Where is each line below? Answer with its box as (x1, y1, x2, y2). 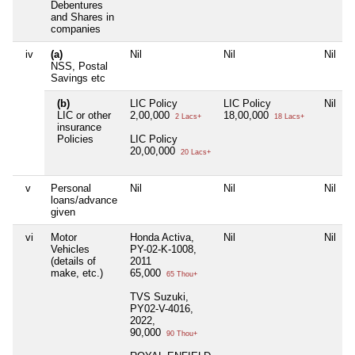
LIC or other (57, 109, 111, 121)
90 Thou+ (164, 329, 197, 338)
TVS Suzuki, (130, 290, 189, 303)
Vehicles (51, 242, 90, 255)
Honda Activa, (130, 231, 194, 243)
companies (51, 22, 101, 35)
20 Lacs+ (178, 147, 211, 156)
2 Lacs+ (173, 112, 201, 120)
